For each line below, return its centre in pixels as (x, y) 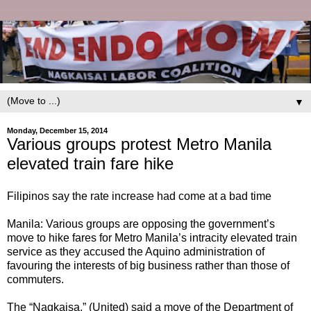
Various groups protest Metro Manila (139, 144)
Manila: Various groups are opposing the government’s (141, 224)
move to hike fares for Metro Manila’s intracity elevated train (152, 238)
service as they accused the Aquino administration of (136, 252)
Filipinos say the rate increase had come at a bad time (139, 196)
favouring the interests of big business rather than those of (148, 266)
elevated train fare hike (90, 163)
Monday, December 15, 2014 (57, 130)
